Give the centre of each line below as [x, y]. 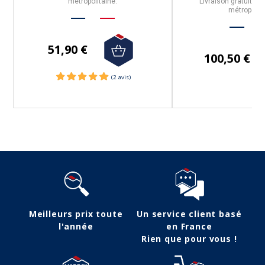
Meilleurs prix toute [76, 214]
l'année [76, 227]
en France [189, 227]
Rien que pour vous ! [189, 239]
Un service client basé [189, 214]
